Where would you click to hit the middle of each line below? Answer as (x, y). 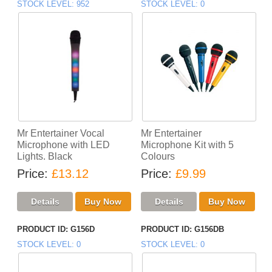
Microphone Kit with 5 (187, 145)
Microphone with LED (64, 145)
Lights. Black (45, 157)
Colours (158, 157)
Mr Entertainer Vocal (61, 134)
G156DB (209, 229)
